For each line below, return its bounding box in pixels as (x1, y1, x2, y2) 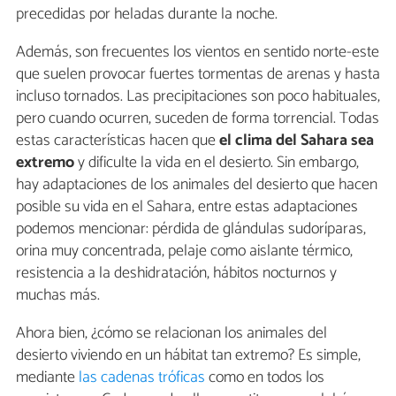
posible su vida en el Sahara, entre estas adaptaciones (16, 194, 358, 221)
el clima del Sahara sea (219, 127, 374, 155)
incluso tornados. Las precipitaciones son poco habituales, (16, 83, 380, 110)
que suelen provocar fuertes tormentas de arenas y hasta (16, 61, 380, 88)
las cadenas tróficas (79, 364, 205, 392)
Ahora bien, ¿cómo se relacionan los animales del (16, 320, 327, 347)
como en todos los (205, 364, 324, 392)
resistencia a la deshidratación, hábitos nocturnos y (16, 260, 337, 287)
